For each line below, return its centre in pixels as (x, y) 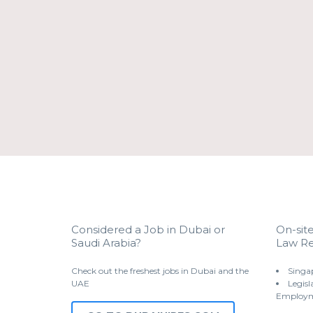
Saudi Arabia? (106, 243)
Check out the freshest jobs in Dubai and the (160, 271)
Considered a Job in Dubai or (148, 230)
